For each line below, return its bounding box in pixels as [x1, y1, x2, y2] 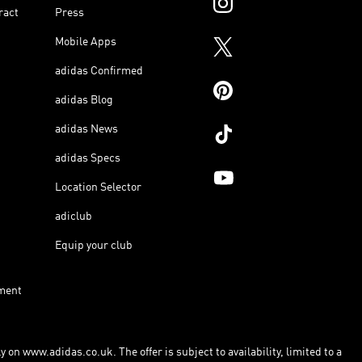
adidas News [55, 123, 118, 135]
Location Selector [55, 181, 141, 193]
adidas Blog [55, 94, 113, 106]
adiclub [55, 210, 92, 222]
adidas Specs [55, 152, 120, 164]
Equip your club [55, 239, 133, 251]
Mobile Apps [55, 36, 116, 48]
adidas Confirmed [55, 65, 143, 77]
